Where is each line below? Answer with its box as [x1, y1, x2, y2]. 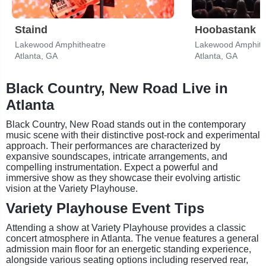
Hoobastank [195, 23, 256, 36]
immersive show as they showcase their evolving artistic [6, 172, 240, 183]
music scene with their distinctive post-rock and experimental [6, 129, 260, 140]
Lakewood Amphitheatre [15, 39, 106, 49]
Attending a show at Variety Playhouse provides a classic [6, 222, 246, 233]
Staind [15, 23, 47, 36]
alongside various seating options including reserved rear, [6, 254, 248, 265]
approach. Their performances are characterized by [6, 140, 220, 151]
